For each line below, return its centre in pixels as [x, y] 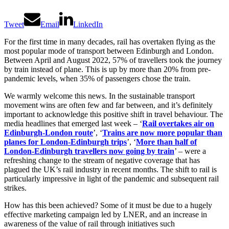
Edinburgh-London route [49, 133]
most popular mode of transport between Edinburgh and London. [109, 51]
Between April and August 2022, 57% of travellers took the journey [113, 60]
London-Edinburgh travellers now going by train [89, 151]
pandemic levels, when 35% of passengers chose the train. [97, 79]
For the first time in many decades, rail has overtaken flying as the [110, 42]
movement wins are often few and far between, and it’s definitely [108, 105]
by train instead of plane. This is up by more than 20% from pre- [107, 70]
